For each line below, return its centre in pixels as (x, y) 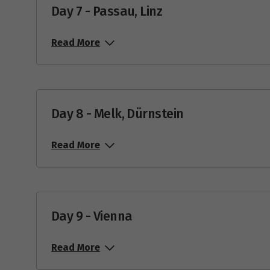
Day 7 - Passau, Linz (107, 12)
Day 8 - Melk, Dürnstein (118, 114)
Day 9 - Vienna (92, 217)
